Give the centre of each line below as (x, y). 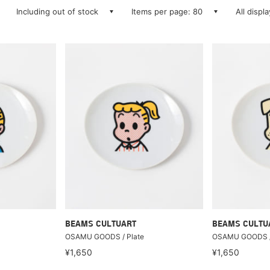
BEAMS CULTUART (100, 224)
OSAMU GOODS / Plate (104, 236)
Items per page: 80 (167, 11)
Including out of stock (57, 11)
